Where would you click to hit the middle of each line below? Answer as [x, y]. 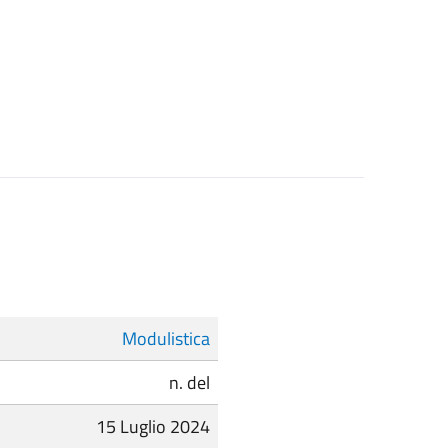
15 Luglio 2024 [153, 427]
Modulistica [166, 339]
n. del [189, 383]
